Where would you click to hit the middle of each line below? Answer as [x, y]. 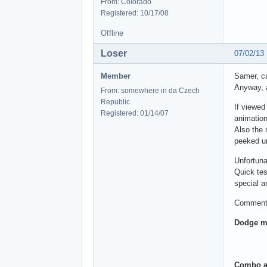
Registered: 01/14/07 [135, 113]
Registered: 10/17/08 [135, 13]
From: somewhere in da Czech [150, 90]
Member [116, 76]
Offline [112, 33]
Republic [115, 102]
